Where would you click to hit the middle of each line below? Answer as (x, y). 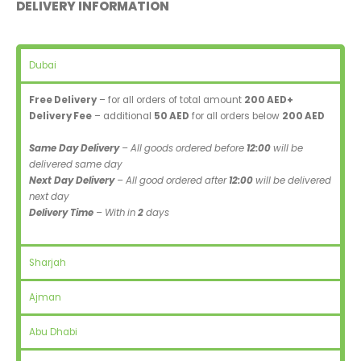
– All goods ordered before (183, 149)
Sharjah (48, 262)
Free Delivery (63, 100)
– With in (116, 213)
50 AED (172, 116)
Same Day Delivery (74, 149)
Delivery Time (61, 213)
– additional (123, 116)
